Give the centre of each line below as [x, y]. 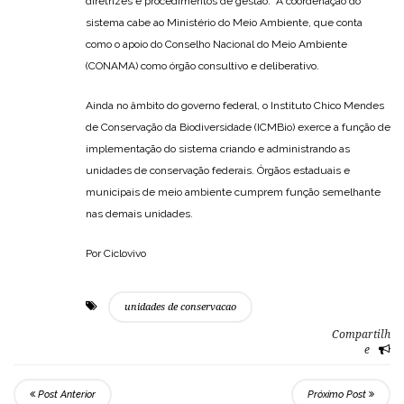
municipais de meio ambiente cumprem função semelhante [233, 192]
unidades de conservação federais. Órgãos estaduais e [218, 170]
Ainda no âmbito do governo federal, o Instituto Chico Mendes [235, 105]
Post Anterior [65, 394]
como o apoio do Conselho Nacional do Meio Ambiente [216, 44]
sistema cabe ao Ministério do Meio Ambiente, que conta [224, 22]
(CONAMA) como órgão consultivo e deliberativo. [202, 65]
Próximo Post [338, 394]
